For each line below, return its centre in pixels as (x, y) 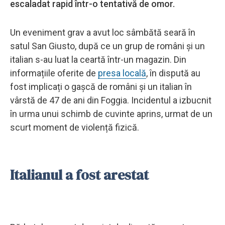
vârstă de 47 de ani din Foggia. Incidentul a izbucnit (111, 100)
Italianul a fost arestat (81, 175)
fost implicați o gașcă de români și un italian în (101, 86)
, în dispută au (173, 73)
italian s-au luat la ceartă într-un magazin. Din (98, 59)
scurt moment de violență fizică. (75, 127)
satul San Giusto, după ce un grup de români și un (107, 46)
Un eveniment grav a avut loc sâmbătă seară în (103, 32)
